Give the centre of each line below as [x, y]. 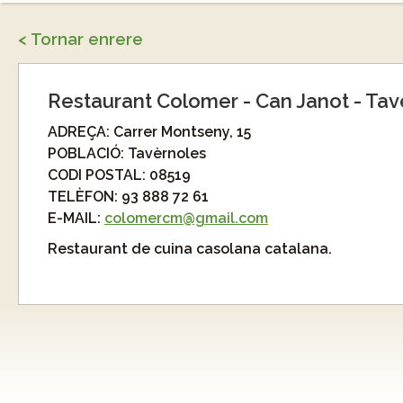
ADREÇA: [81, 132]
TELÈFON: [85, 197]
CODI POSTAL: [99, 175]
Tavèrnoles [167, 153]
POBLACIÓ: [88, 153]
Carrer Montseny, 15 [182, 132]
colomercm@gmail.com [186, 218]
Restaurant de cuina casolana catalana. [190, 249]
